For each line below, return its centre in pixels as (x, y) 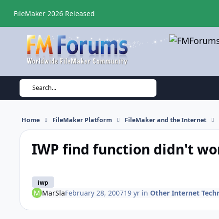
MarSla (53, 193)
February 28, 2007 (94, 193)
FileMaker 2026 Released (54, 13)
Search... (44, 88)
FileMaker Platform (82, 120)
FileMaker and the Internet (166, 120)
